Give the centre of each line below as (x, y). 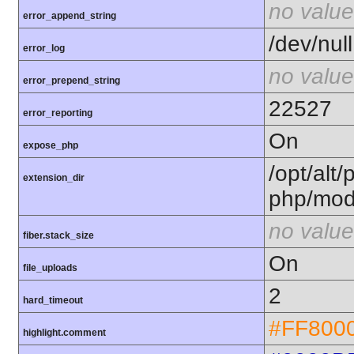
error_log (44, 48)
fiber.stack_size (58, 235)
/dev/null (311, 43)
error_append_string (70, 15)
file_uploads (50, 267)
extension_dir (54, 177)
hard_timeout (53, 300)
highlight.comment (64, 332)
